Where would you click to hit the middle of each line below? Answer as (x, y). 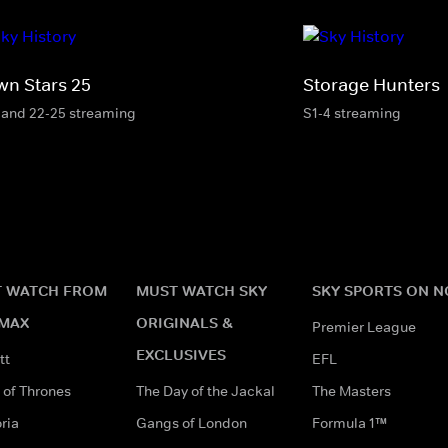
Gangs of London (191, 422)
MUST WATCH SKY (201, 290)
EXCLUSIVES (181, 354)
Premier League (364, 326)
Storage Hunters (371, 84)
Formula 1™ (349, 422)
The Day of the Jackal (205, 390)
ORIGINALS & (184, 322)
